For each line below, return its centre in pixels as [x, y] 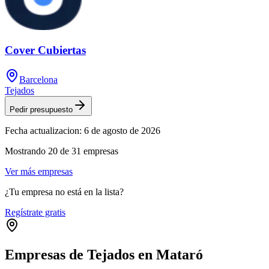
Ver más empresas [39, 171]
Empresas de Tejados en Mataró [104, 254]
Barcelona [38, 79]
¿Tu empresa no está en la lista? [64, 192]
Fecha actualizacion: [43, 130]
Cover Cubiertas [45, 50]
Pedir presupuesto [41, 109]
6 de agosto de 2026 [122, 130]
